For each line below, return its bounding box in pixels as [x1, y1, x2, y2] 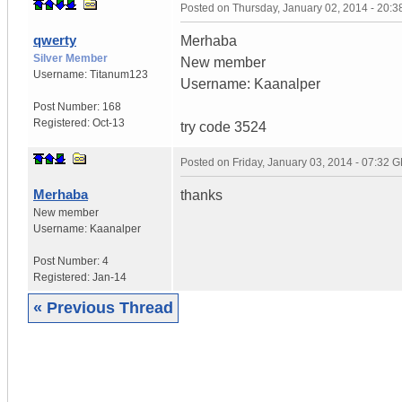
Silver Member [33, 51, 108, 65]
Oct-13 [92, 116, 125, 129]
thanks [180, 187, 223, 203]
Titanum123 [90, 67, 148, 81]
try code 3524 [180, 118, 267, 135]
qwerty [33, 31, 76, 48]
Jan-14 [92, 270, 127, 284]
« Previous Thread [33, 298, 173, 317]
